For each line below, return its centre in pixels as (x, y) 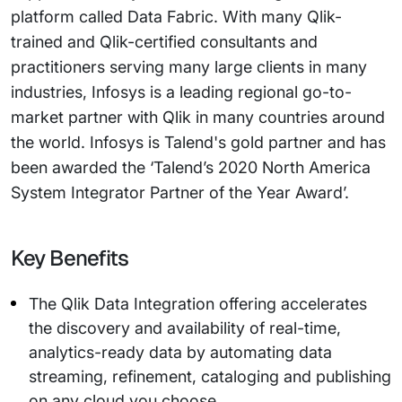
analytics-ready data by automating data (180, 352)
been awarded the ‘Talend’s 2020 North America (191, 167)
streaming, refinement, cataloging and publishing (210, 376)
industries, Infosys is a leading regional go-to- (181, 92)
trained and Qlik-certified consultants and (164, 42)
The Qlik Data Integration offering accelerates (198, 304)
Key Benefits (70, 258)
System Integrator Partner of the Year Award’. (180, 192)
